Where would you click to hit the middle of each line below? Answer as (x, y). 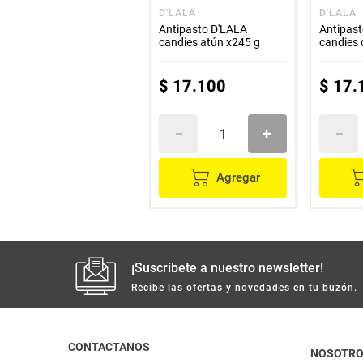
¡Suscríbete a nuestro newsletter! (227, 267)
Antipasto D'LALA (203, 29)
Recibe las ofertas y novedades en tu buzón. (244, 287)
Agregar (238, 177)
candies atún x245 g (210, 42)
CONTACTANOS (109, 347)
